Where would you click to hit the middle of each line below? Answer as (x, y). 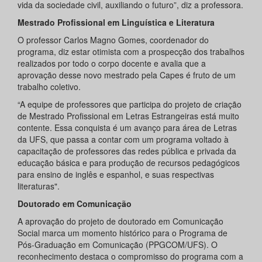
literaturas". (39, 186)
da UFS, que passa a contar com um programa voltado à (123, 139)
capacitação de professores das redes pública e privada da (127, 151)
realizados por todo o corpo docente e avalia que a (112, 63)
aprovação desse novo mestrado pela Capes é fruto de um (127, 75)
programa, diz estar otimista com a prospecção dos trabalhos (131, 52)
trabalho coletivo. (49, 87)
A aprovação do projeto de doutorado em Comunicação (120, 221)
